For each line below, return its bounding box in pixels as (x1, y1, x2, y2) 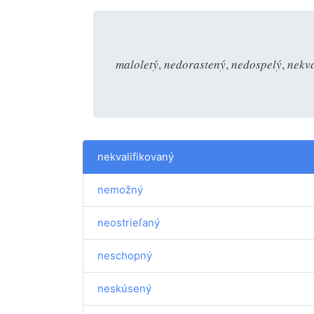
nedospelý (231, 55, 282, 72)
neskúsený (97, 282, 151, 295)
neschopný (97, 249, 152, 262)
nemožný (97, 183, 143, 196)
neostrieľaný (97, 216, 160, 229)
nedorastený (164, 55, 226, 72)
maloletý (116, 55, 158, 72)
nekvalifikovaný (97, 150, 174, 163)
